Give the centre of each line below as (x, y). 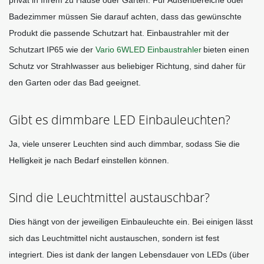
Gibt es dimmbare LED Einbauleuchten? (120, 120)
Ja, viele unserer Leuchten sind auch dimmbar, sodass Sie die (124, 144)
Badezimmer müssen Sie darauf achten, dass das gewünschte (125, 17)
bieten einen (226, 50)
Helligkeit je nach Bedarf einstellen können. (90, 161)
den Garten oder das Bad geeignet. (76, 83)
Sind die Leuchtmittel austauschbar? (109, 198)
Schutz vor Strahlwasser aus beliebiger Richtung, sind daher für (127, 66)
